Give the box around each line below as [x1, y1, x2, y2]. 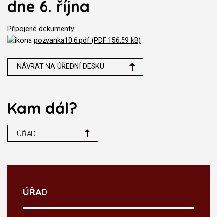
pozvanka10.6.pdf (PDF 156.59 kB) [34, 36, 141, 45]
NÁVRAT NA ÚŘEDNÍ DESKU [17, 62, 105, 71]
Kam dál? [7, 98, 77, 118]
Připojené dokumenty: [7, 25, 76, 33]
